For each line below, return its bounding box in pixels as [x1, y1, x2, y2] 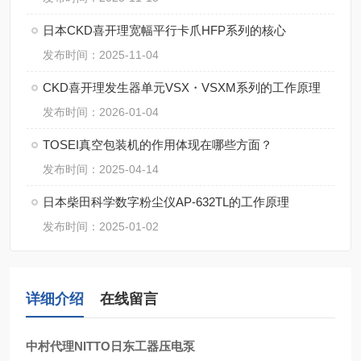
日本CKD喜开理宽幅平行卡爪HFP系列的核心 [43, 23, 286, 37]
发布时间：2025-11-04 [43, 48, 159, 61]
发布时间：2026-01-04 [43, 106, 159, 118]
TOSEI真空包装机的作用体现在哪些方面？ [43, 138, 272, 151]
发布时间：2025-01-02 [43, 220, 159, 233]
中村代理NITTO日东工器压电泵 [26, 339, 195, 353]
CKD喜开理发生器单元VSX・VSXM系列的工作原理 [43, 81, 321, 94]
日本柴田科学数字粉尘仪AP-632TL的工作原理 [43, 195, 289, 209]
